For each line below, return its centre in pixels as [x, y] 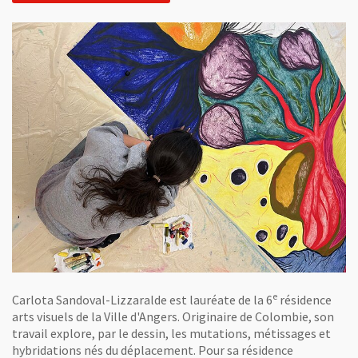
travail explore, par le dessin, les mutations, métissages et [171, 333]
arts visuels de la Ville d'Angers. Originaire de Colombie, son [173, 316]
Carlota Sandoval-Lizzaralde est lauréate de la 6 [142, 300]
